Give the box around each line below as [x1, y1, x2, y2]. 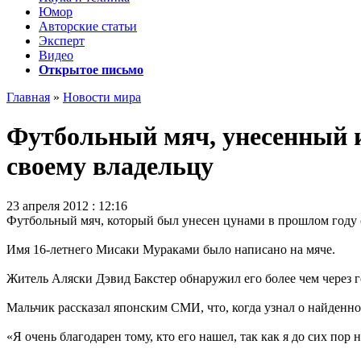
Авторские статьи [39, 19, 137, 33]
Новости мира [63, 90, 141, 104]
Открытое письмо [39, 63, 143, 77]
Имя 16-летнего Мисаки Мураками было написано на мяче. [6, 242, 335, 256]
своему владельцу [6, 151, 214, 181]
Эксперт [39, 34, 85, 48]
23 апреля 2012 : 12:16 [6, 198, 127, 213]
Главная [6, 90, 50, 104]
